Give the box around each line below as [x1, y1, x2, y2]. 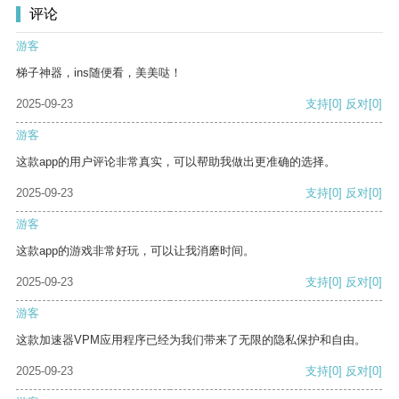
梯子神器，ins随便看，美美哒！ [16, 66, 182, 80]
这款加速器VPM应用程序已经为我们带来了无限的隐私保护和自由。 [16, 333, 366, 347]
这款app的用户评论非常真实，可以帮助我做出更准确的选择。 [16, 155, 336, 169]
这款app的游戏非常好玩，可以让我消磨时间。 [16, 244, 255, 258]
